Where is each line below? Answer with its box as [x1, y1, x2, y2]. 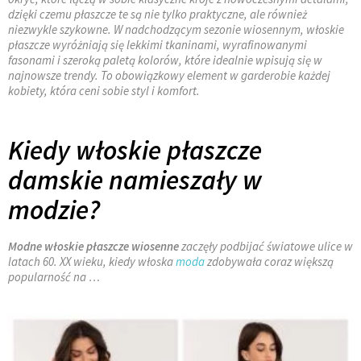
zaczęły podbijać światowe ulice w [179, 239, 353, 255]
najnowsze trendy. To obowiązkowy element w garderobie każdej [8, 68, 330, 84]
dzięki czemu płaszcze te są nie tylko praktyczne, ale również [8, 6, 307, 23]
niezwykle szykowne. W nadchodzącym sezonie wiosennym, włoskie [8, 22, 344, 38]
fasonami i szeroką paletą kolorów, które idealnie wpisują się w [8, 52, 322, 68]
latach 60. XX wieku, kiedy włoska [8, 254, 176, 270]
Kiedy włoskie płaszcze [8, 134, 262, 168]
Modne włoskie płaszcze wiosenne [8, 239, 179, 255]
